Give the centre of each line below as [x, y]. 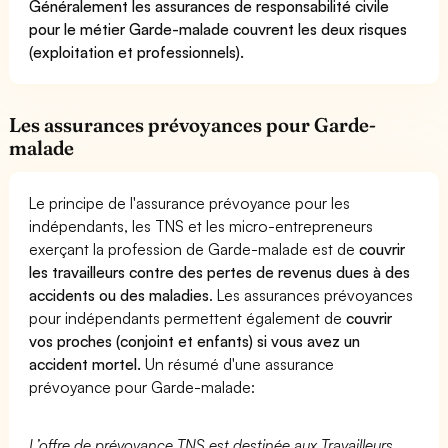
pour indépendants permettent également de [188, 317]
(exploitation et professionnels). [137, 51]
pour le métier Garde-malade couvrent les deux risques [218, 28]
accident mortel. [85, 363]
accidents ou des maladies [119, 294]
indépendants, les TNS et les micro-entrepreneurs [201, 225]
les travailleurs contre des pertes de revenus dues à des [220, 271]
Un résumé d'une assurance [238, 363]
